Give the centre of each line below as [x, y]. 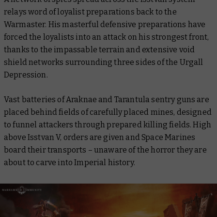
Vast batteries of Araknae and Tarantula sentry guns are [107, 100]
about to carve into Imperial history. [70, 163]
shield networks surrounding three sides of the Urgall [104, 62]
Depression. [26, 75]
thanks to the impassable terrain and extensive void [100, 50]
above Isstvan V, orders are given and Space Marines [100, 137]
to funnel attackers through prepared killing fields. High [108, 125]
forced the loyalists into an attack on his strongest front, [107, 37]
